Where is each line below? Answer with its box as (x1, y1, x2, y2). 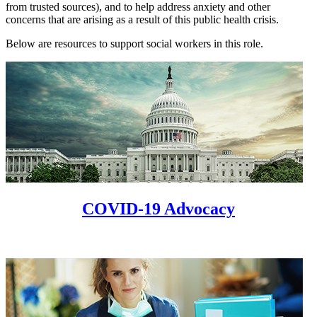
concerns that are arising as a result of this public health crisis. (6, 13, 279, 26)
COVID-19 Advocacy (82, 200, 235, 219)
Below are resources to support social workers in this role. (6, 38, 263, 50)
